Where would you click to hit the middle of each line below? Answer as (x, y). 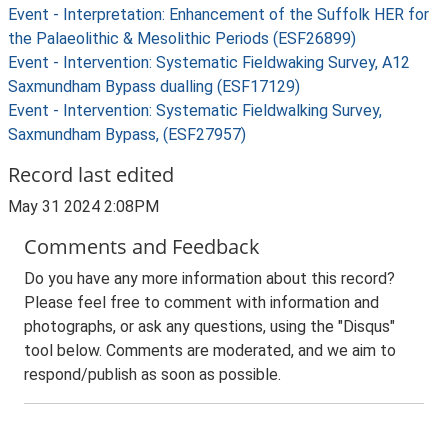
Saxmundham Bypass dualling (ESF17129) (154, 86)
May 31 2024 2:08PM (83, 206)
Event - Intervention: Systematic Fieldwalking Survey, (195, 110)
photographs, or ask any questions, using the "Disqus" (209, 326)
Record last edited (91, 174)
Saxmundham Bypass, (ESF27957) (127, 134)
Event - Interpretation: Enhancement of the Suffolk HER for (218, 14)
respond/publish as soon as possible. (152, 374)
